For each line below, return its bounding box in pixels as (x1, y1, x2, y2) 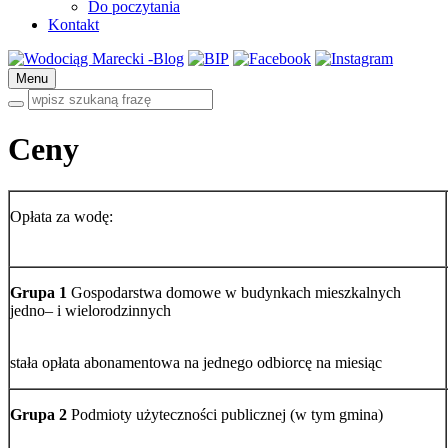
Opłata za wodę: (10, 207, 113, 225)
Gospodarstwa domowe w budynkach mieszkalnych (67, 283, 401, 301)
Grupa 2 (10, 405, 67, 423)
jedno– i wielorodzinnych (10, 301, 171, 319)
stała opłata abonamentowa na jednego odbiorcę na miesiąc (10, 353, 382, 371)
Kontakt (48, 16, 99, 33)
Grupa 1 (10, 283, 67, 301)
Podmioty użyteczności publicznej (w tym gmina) (67, 405, 383, 423)
